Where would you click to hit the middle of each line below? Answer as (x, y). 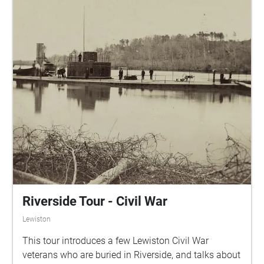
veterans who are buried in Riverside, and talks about (131, 255)
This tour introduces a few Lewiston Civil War (115, 241)
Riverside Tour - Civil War (95, 201)
